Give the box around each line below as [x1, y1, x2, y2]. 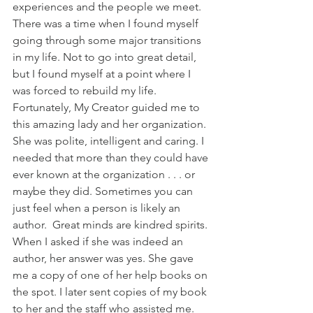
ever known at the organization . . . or [13, 167, 198, 181]
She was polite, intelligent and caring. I [13, 133, 207, 147]
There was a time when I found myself [13, 16, 201, 30]
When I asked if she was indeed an [13, 234, 186, 248]
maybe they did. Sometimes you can [13, 184, 196, 198]
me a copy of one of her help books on [13, 268, 210, 282]
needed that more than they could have [13, 150, 211, 164]
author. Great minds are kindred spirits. [13, 217, 210, 231]
